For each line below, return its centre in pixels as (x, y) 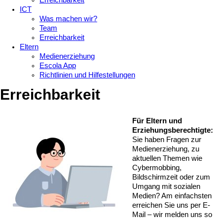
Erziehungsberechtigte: (173, 130)
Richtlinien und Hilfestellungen (87, 75)
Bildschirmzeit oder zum (171, 177)
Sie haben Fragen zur (167, 139)
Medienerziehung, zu (166, 149)
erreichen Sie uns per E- (171, 205)
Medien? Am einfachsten (172, 196)
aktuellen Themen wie (167, 158)
